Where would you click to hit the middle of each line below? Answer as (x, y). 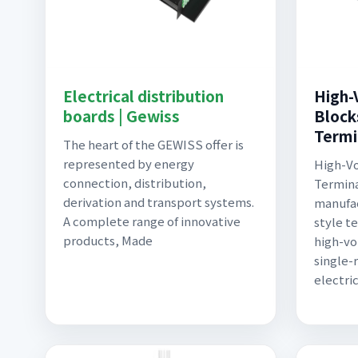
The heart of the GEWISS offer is (153, 144)
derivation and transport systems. (159, 202)
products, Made (108, 240)
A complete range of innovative (152, 221)
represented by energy (129, 163)
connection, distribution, (135, 183)
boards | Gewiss (121, 115)
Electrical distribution (143, 95)
